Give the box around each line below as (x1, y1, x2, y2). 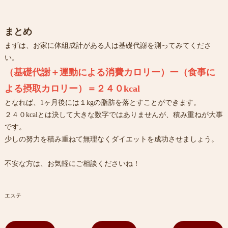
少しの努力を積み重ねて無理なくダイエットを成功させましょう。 (4, 135, 218, 143)
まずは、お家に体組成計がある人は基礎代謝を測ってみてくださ (4, 41, 211, 49)
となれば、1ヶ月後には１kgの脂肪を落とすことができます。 (4, 98, 201, 106)
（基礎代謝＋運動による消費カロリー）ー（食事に (4, 67, 215, 77)
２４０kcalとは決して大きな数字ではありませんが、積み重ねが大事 (4, 110, 223, 119)
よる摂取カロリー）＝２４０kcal (4, 83, 140, 94)
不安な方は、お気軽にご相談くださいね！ (4, 159, 140, 167)
